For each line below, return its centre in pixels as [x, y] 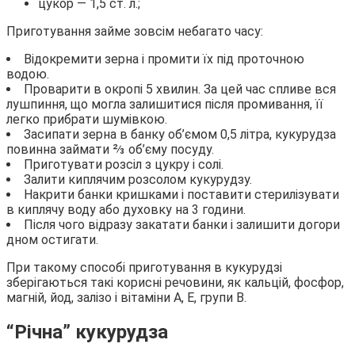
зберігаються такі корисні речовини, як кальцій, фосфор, [175, 282]
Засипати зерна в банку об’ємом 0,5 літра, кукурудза [180, 134]
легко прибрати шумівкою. [87, 119]
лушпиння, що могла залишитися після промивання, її [165, 104]
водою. [28, 74]
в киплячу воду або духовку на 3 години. [126, 209]
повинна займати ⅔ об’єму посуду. [110, 149]
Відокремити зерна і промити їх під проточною [164, 59]
